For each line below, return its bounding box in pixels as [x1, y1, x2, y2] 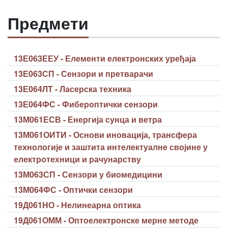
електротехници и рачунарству [14, 153, 141, 165]
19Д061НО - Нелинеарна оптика [14, 199, 141, 211]
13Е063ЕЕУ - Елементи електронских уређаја [14, 52, 196, 65]
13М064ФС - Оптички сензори [14, 184, 133, 196]
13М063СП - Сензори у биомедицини [14, 168, 162, 181]
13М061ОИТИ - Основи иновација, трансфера [14, 129, 197, 141]
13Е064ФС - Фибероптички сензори [14, 98, 158, 110]
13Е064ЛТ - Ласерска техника [14, 83, 131, 95]
